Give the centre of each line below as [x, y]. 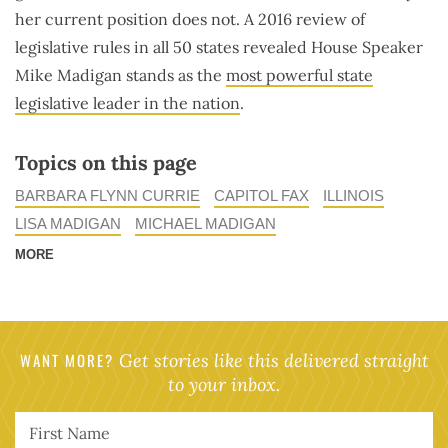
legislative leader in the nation [127, 102]
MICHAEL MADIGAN [205, 223]
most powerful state [299, 74]
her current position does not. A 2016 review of [190, 18]
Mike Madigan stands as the [120, 74]
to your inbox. [224, 384]
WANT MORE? [66, 359]
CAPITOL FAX [261, 195]
